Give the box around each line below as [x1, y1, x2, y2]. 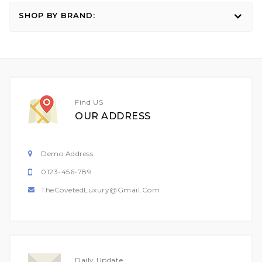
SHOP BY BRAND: [19, 11, 95, 20]
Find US [75, 98, 104, 107]
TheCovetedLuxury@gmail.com [41, 185, 160, 195]
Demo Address [41, 149, 93, 158]
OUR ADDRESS [75, 111, 151, 122]
